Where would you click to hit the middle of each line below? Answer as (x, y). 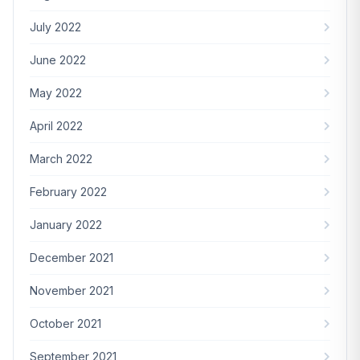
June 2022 (58, 59)
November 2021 (72, 290)
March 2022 (61, 158)
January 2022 (66, 224)
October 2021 (65, 323)
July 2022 (55, 27)
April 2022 (56, 125)
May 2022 (56, 92)
